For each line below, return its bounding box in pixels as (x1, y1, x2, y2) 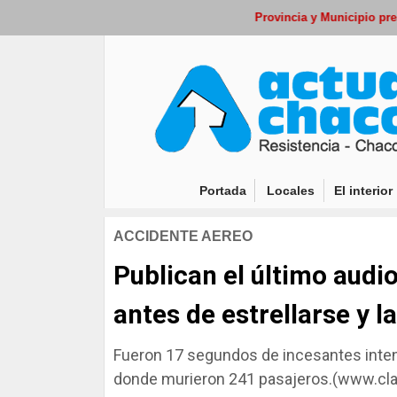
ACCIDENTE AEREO (113, 229, 253, 244)
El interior (333, 183, 393, 198)
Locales (266, 183, 315, 198)
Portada (199, 183, 247, 198)
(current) (245, 182, 299, 197)
